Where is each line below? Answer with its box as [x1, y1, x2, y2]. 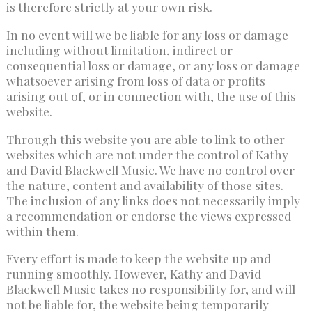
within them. [6, 222, 79, 239]
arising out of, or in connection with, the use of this [6, 88, 296, 104]
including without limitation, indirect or [6, 42, 233, 58]
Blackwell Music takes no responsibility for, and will [6, 281, 295, 297]
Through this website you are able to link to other [6, 130, 285, 147]
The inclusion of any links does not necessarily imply [6, 192, 300, 208]
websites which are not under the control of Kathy [6, 146, 288, 162]
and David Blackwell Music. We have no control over [6, 161, 295, 178]
